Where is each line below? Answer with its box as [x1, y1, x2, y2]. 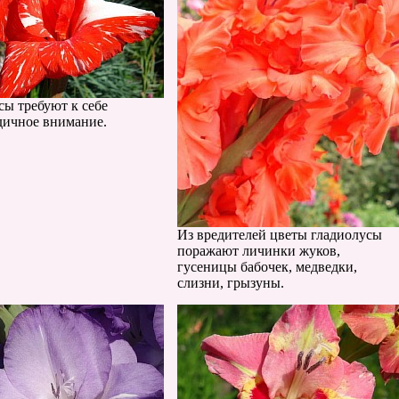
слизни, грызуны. [177, 275, 284, 290]
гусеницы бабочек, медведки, [177, 259, 357, 274]
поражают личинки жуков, [177, 243, 340, 258]
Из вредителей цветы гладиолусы [177, 227, 382, 242]
